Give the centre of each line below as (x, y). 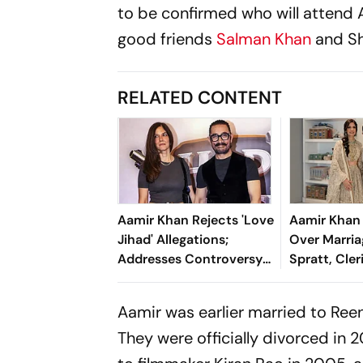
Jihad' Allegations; (173, 239)
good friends (167, 38)
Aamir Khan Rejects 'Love (196, 220)
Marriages (148, 297)
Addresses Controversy (190, 258)
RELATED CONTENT (200, 97)
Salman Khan (264, 38)
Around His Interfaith (183, 278)
